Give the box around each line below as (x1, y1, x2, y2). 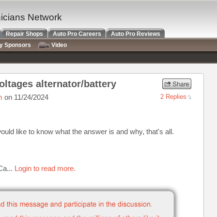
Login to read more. (15, 164, 76, 172)
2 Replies (160, 93, 186, 100)
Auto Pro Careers (53, 31, 101, 37)
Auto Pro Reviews (111, 31, 160, 37)
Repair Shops (6, 31, 43, 37)
